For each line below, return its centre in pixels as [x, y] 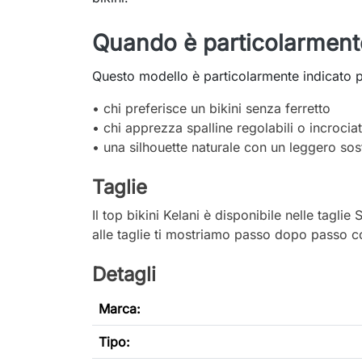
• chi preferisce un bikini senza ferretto [211, 109]
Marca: [120, 309]
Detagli [124, 275]
